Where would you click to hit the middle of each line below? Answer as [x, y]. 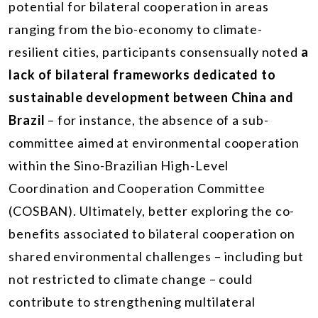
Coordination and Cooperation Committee [137, 188]
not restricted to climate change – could [131, 279]
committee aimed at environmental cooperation [154, 142]
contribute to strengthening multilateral [132, 301]
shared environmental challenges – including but [157, 256]
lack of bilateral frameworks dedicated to [142, 74]
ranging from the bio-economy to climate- [136, 29]
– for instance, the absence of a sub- [157, 120]
